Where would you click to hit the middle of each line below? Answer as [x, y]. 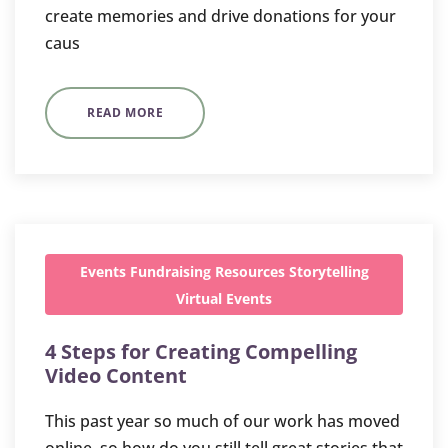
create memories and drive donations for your [220, 16]
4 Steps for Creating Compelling [201, 351]
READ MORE [125, 112]
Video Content [116, 375]
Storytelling [328, 271]
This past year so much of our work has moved [222, 421]
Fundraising [170, 271]
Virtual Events [224, 298]
